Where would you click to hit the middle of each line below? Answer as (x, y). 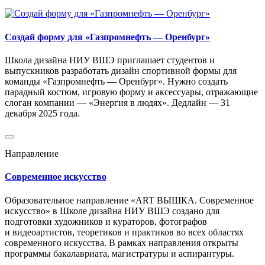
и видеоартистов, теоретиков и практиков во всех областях (124, 232)
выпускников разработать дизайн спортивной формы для (121, 70)
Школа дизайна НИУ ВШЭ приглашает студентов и (110, 60)
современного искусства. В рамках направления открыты (122, 243)
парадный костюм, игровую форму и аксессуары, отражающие (131, 92)
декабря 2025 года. (42, 113)
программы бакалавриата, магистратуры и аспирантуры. (119, 253)
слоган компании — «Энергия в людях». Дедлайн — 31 (117, 102)
